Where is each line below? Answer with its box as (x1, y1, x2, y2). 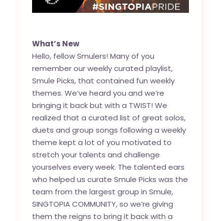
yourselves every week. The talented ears (32, 162, 185, 173)
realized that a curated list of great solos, (32, 112, 186, 123)
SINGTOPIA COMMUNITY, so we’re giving (32, 199, 174, 210)
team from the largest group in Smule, (32, 186, 174, 197)
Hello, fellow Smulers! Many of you (32, 51, 155, 62)
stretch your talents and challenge (32, 149, 160, 160)
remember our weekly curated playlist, (32, 63, 173, 74)
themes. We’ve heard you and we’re (32, 88, 165, 99)
